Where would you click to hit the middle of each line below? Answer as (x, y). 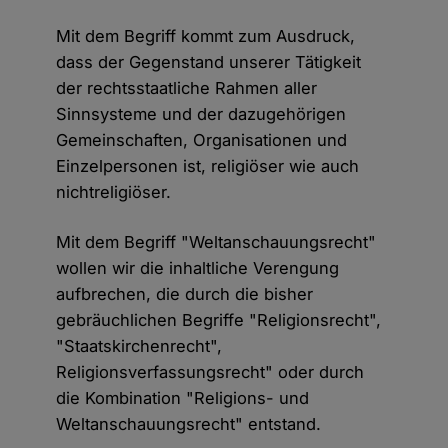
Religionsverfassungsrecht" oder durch (210, 372)
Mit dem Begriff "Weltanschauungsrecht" (216, 242)
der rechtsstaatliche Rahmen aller (187, 88)
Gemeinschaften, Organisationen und (202, 140)
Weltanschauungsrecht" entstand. (189, 424)
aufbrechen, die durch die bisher (185, 294)
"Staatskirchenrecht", (139, 346)
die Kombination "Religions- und (183, 398)
